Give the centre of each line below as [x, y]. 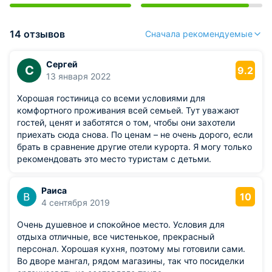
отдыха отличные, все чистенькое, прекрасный [116, 236]
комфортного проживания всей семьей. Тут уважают [128, 110]
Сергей [62, 64]
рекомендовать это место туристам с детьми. [114, 159]
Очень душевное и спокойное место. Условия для [121, 224]
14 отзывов [37, 34]
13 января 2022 [78, 76]
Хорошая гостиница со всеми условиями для [111, 98]
